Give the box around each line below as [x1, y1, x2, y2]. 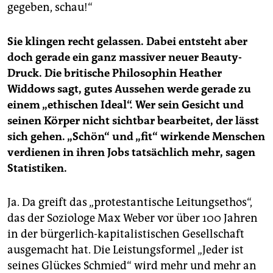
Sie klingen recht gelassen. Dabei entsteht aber [7, 35, 247, 49]
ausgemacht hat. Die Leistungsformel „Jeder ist [7, 243, 244, 257]
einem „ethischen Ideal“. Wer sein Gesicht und [7, 98, 244, 112]
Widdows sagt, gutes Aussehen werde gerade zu [7, 82, 251, 96]
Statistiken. [7, 161, 67, 175]
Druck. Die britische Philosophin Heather [7, 66, 222, 80]
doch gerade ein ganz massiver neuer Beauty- [7, 51, 242, 65]
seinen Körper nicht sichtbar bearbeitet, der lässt [7, 114, 259, 128]
